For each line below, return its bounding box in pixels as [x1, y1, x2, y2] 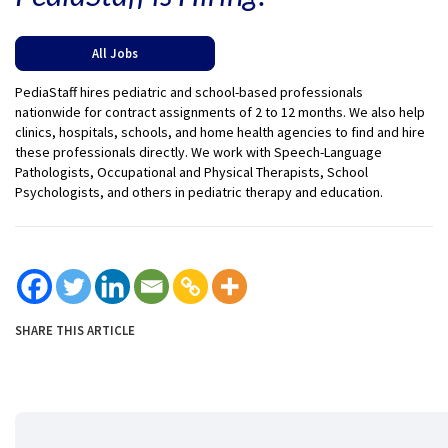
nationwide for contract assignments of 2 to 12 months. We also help [15, 102, 425, 121]
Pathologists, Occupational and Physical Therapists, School [15, 162, 368, 181]
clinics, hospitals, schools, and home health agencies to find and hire [15, 122, 425, 141]
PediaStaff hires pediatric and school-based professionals [15, 82, 363, 101]
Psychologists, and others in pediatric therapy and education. [15, 182, 383, 201]
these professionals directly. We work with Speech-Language [15, 142, 382, 161]
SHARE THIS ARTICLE [15, 321, 135, 338]
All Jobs [92, 44, 138, 61]
